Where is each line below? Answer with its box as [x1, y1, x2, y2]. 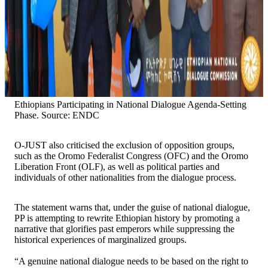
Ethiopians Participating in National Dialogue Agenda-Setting [14, 99, 246, 109]
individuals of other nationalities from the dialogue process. [14, 172, 236, 182]
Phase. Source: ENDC [14, 109, 99, 120]
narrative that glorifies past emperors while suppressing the [14, 223, 234, 234]
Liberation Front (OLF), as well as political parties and [14, 161, 220, 172]
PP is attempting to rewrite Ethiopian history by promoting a [14, 212, 240, 223]
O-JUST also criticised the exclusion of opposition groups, [14, 139, 234, 150]
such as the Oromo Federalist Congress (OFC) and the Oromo [14, 150, 248, 161]
